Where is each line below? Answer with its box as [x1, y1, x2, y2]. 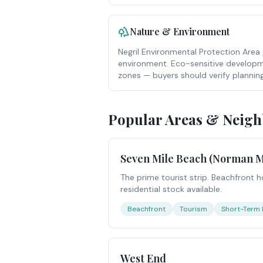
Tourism [180, 204, 207, 214]
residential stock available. [120, 184, 222, 194]
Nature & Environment [130, 25, 230, 38]
